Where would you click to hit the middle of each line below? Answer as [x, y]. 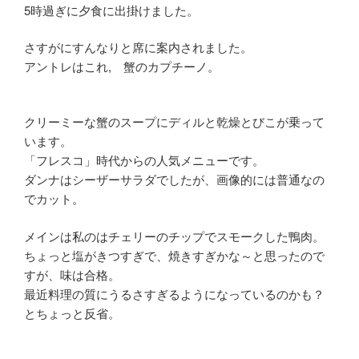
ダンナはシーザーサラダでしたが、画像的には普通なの [174, 179]
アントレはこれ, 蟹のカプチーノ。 [122, 67]
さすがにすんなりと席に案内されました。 [138, 47]
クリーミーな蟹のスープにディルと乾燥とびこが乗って [174, 122]
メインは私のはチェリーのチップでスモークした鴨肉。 [174, 236]
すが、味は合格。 [72, 274]
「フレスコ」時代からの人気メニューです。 [144, 160]
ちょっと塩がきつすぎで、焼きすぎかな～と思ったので [174, 255]
